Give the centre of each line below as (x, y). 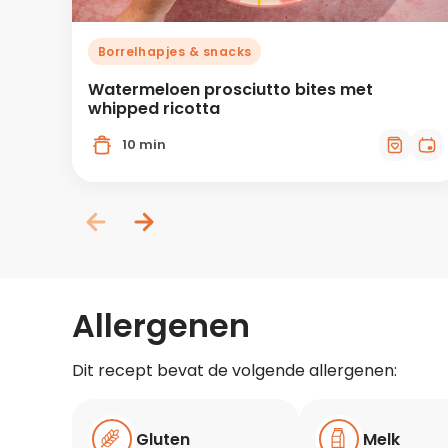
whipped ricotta (154, 108)
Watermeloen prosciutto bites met (230, 89)
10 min (144, 145)
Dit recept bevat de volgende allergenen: (234, 371)
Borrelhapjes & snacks (174, 51)
